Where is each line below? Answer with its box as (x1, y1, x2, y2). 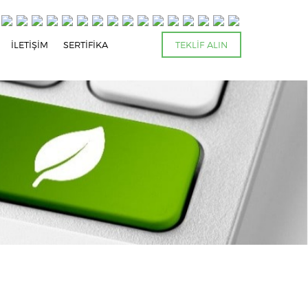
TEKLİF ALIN (175, 39, 228, 50)
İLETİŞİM (11, 39, 49, 50)
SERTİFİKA (63, 39, 109, 50)
